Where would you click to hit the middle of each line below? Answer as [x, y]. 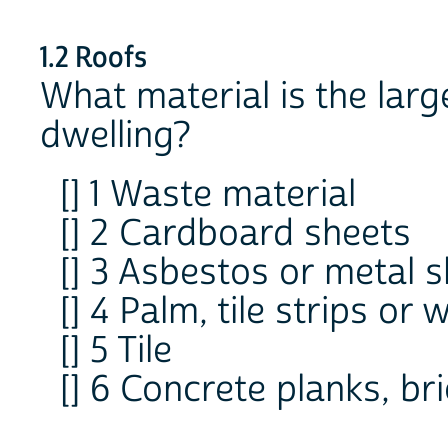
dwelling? [115, 136]
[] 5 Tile [116, 350]
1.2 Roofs [93, 58]
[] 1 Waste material [208, 194]
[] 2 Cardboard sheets [235, 233]
